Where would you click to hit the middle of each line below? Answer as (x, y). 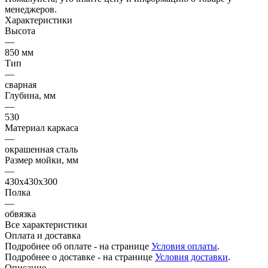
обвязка (20, 214)
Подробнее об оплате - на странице (78, 246)
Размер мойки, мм (42, 160)
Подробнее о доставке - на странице (80, 257)
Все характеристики (46, 224)
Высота (20, 31)
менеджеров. (31, 9)
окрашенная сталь (41, 149)
